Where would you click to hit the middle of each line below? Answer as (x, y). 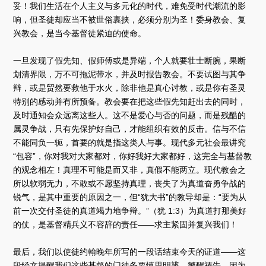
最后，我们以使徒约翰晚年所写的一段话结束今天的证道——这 (130, 251)
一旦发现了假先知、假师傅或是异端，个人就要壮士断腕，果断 (130, 60)
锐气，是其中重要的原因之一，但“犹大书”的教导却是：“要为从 (130, 197)
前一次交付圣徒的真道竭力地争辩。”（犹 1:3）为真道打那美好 (130, 210)
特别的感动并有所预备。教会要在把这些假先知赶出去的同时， (130, 101)
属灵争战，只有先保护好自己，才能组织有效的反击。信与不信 (130, 129)
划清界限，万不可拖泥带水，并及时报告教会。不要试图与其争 (130, 74)
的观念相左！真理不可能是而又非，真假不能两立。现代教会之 (130, 170)
